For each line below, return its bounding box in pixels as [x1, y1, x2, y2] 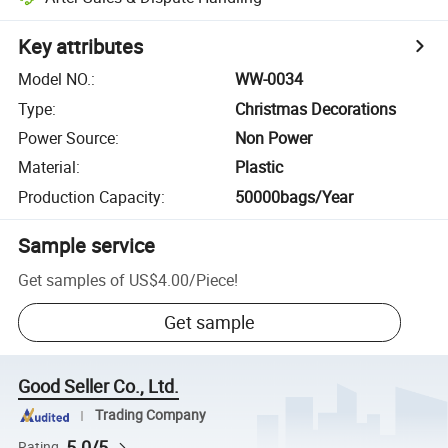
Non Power [235, 126, 313, 149]
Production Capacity [18, 185, 162, 208]
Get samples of [18, 268, 126, 291]
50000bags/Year [235, 185, 354, 208]
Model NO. [18, 68, 92, 91]
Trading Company [94, 406, 206, 425]
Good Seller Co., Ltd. [18, 374, 180, 399]
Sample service [18, 231, 156, 259]
